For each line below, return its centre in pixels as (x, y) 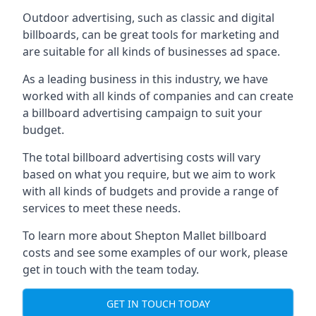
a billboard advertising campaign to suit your (142, 113)
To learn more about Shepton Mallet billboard (145, 236)
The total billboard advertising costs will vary (141, 157)
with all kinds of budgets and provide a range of (151, 191)
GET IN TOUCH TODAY (158, 303)
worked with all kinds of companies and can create (158, 96)
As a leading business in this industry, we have (145, 79)
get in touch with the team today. (111, 269)
